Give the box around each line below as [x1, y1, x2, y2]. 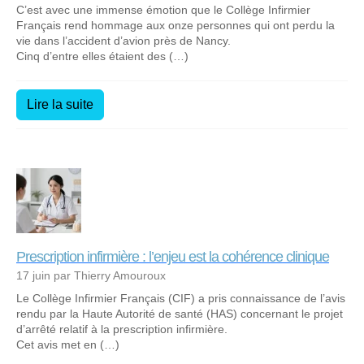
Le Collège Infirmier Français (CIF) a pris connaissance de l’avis [16, 291, 345, 305]
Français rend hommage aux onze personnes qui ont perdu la [16, 18, 335, 32]
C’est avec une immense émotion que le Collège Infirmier [16, 2, 310, 16]
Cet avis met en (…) [16, 337, 119, 351]
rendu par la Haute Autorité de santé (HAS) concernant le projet [16, 306, 343, 320]
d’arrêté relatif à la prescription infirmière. [16, 322, 227, 336]
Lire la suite [27, 97, 93, 111]
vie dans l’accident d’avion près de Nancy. [16, 33, 231, 47]
